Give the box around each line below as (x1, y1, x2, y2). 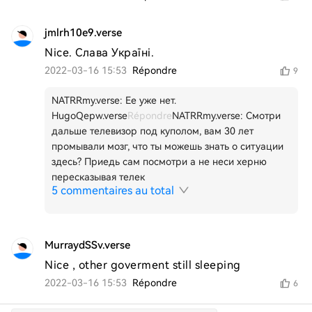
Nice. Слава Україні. (45, 46, 154, 59)
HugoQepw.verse (52, 110, 127, 121)
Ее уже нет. (125, 95, 176, 106)
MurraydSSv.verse (45, 239, 130, 251)
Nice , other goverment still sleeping (45, 258, 241, 272)
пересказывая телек (52, 171, 145, 182)
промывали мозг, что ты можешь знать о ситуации (52, 141, 283, 152)
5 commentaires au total (52, 184, 174, 197)
